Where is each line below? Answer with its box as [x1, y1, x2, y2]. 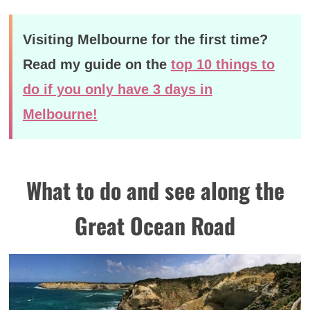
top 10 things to [170, 56, 275, 72]
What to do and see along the [26, 173, 284, 206]
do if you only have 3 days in [22, 81, 212, 97]
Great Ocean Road [75, 208, 235, 241]
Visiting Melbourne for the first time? [22, 31, 268, 47]
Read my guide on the [22, 56, 171, 72]
